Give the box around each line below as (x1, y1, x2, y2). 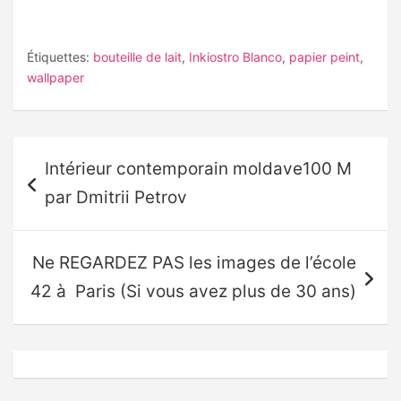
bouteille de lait (93, 49, 182, 64)
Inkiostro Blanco (189, 49, 282, 64)
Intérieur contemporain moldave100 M (45, 158, 352, 179)
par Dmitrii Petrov (45, 187, 187, 208)
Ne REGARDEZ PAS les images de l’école (32, 252, 356, 273)
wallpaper (27, 70, 84, 85)
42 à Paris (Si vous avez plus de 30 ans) (30, 281, 356, 302)
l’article (13, 194, 95, 221)
